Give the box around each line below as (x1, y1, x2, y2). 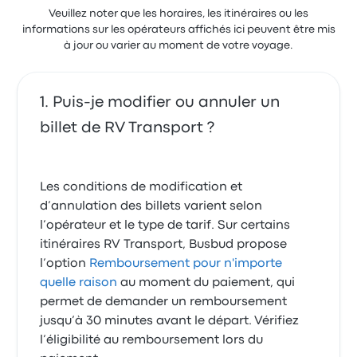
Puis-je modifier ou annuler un (53, 96, 280, 109)
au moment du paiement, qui (117, 277, 296, 288)
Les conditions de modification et (40, 182, 243, 193)
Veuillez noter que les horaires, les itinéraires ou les (49, 9, 308, 18)
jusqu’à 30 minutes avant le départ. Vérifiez (40, 316, 300, 327)
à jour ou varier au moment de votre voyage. (64, 41, 293, 50)
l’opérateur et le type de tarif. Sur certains (40, 220, 291, 231)
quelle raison (40, 277, 118, 288)
